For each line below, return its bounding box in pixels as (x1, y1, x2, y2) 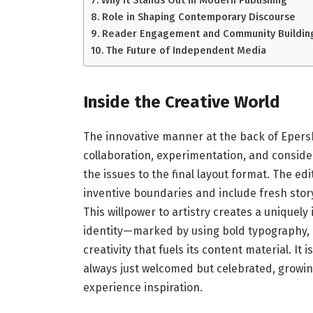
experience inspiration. (82, 280, 203, 294)
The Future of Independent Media (105, 44, 266, 57)
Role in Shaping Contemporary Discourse (101, 10, 296, 24)
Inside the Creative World (82, 92, 280, 112)
